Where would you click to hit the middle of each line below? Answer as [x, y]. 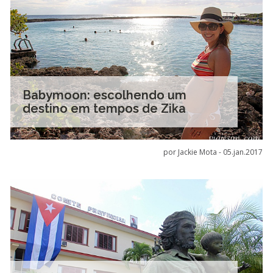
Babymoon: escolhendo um [104, 95]
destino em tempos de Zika [104, 108]
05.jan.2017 [243, 152]
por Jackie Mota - [193, 152]
